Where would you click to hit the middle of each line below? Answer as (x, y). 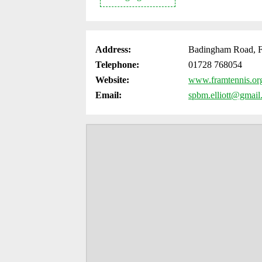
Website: (112, 80)
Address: (113, 49)
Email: (108, 95)
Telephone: (117, 65)
